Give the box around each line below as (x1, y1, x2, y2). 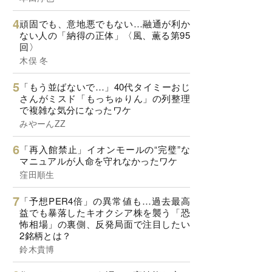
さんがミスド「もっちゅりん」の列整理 (19, 91, 190, 104)
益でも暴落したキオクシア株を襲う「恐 (19, 205, 190, 219)
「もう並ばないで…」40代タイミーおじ (19, 80, 190, 93)
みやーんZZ (19, 117, 66, 129)
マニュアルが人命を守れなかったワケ (19, 154, 178, 168)
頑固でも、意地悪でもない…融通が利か (19, 17, 190, 30)
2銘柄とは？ (19, 228, 72, 242)
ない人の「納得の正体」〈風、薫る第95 (19, 29, 190, 42)
